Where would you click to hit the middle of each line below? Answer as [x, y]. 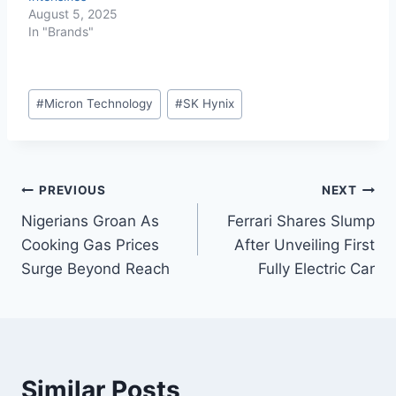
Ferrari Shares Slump [301, 221]
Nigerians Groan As [90, 221]
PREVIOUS [72, 190]
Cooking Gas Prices [90, 244]
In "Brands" [61, 32]
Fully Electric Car [316, 268]
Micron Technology [99, 104]
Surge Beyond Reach [95, 268]
